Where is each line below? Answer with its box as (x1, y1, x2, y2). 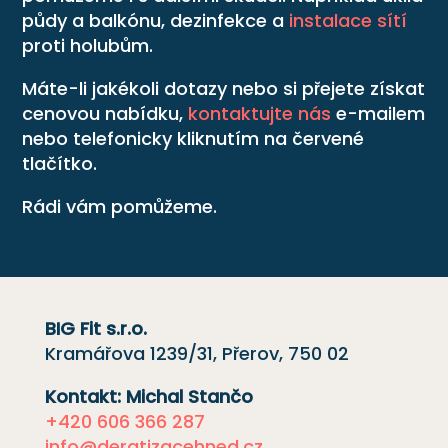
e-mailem (331, 100, 426, 126)
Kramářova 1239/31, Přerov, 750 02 (44, 341, 349, 367)
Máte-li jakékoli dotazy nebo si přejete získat (22, 75, 426, 101)
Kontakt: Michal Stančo (44, 384, 253, 410)
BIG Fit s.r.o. (44, 316, 147, 342)
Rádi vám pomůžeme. (22, 193, 218, 219)
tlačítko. (22, 150, 98, 176)
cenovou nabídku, (22, 100, 189, 126)
